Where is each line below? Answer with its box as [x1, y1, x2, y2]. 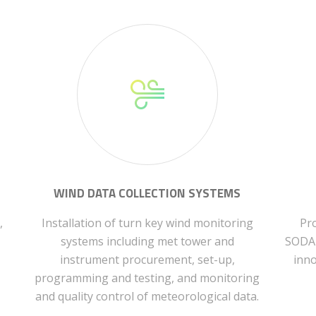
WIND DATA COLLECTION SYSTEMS [54, 184, 241, 202]
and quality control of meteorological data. [35, 288, 260, 304]
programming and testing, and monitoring [35, 270, 260, 286]
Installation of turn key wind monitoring [41, 215, 253, 231]
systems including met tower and [60, 233, 234, 249]
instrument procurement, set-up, [59, 252, 235, 267]
